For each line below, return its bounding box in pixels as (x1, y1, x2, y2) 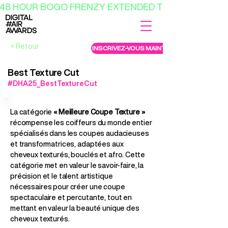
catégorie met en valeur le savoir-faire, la (10, 160, 144, 170)
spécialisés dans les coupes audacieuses (10, 128, 149, 138)
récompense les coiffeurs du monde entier (10, 117, 152, 128)
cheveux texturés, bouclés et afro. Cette (10, 149, 145, 160)
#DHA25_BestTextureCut (8, 78, 97, 89)
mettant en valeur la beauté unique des (10, 203, 139, 213)
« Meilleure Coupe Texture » (53, 106, 145, 117)
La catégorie (10, 106, 54, 117)
